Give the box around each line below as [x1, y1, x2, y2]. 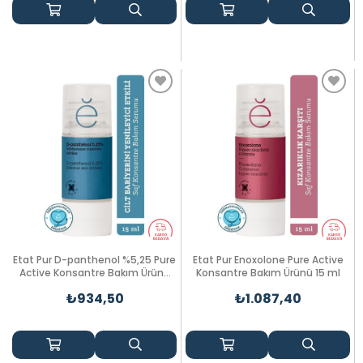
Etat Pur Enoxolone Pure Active [192, 253, 344, 267]
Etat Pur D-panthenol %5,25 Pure [13, 253, 176, 267]
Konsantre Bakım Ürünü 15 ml [195, 266, 340, 280]
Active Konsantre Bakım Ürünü [19, 266, 170, 280]
